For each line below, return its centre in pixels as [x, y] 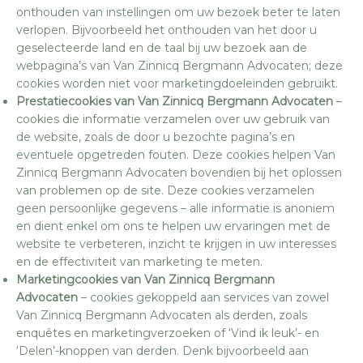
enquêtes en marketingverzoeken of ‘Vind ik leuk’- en [168, 333]
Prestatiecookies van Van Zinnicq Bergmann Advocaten [175, 101]
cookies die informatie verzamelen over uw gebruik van [173, 119]
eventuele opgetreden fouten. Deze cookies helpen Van [176, 154]
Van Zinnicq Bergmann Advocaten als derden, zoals [162, 315]
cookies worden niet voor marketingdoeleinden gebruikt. [177, 83]
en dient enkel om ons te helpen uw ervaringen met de [173, 226]
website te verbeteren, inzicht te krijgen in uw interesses [176, 243]
